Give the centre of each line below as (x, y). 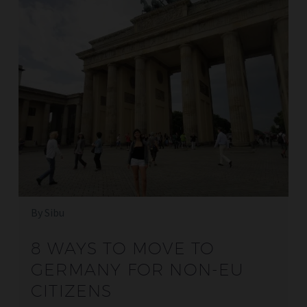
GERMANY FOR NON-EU (138, 269)
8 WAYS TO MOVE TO (123, 248)
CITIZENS (72, 290)
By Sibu (48, 212)
